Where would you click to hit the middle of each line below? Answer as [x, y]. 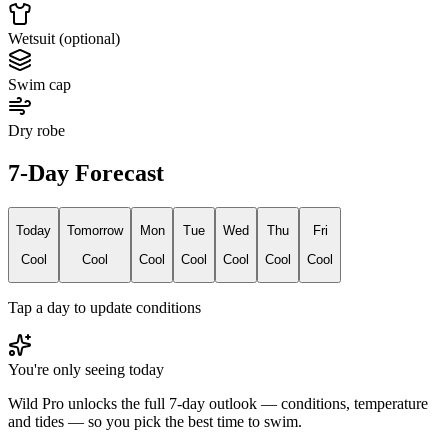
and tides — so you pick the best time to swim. [155, 421]
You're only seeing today [86, 369]
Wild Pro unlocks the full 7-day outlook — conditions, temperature [218, 403]
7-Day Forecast [86, 172]
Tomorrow [95, 231]
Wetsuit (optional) [64, 39]
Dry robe [36, 131]
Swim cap [39, 85]
